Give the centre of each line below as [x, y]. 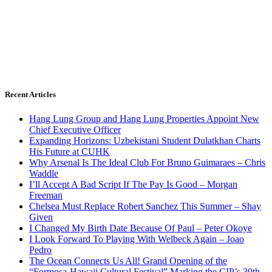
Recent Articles [30, 95]
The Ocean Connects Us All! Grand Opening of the [128, 260]
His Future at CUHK [70, 151]
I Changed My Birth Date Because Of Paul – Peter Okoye [141, 228]
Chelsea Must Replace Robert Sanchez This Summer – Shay [145, 206]
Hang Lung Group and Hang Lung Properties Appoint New [144, 118]
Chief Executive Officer [75, 129]
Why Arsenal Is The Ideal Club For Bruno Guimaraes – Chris [147, 162]
